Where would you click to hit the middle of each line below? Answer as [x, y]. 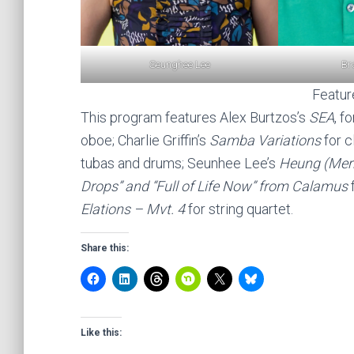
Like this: [101, 333]
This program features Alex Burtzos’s [195, 118]
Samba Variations [265, 141]
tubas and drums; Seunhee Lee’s [180, 164]
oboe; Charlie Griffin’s [145, 141]
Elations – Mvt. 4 [134, 209]
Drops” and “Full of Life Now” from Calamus [214, 186]
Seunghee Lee [179, 65]
